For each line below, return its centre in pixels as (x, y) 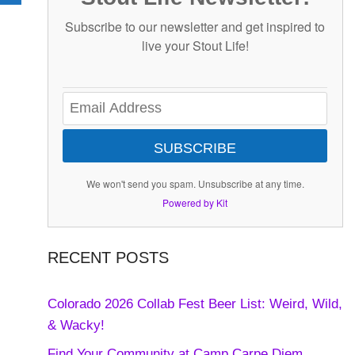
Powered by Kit (195, 202)
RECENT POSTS (108, 258)
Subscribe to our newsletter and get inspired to (195, 26)
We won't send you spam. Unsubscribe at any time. (195, 183)
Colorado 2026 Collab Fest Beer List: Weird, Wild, (195, 304)
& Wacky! (76, 326)
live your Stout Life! (195, 45)
